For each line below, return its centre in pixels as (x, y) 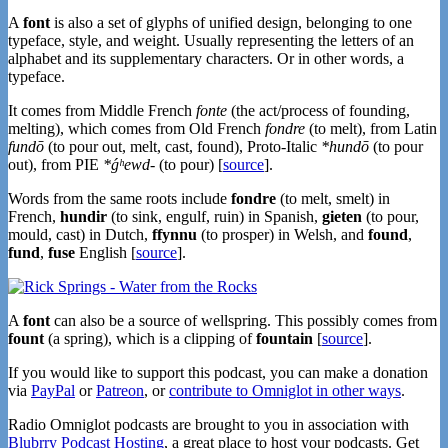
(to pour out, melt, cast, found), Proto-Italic (182, 147)
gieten (342, 217)
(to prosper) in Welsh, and (282, 235)
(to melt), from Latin (371, 129)
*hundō (345, 147)
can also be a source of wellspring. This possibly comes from (243, 321)
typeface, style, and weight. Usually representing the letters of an (211, 41)
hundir (83, 217)
